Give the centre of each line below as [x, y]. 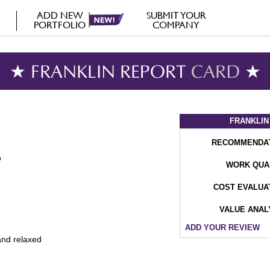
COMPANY [176, 25]
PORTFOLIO [60, 25]
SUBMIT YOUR [176, 15]
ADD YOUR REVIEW [222, 228]
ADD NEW [60, 15]
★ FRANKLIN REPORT [100, 74]
